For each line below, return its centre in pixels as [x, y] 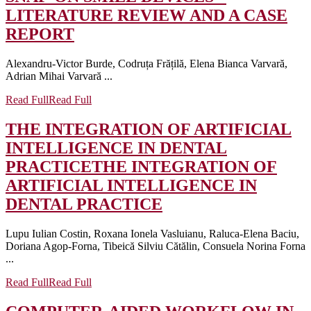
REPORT [40, 34]
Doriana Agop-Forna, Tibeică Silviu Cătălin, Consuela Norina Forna [155, 246]
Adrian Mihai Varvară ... [59, 76]
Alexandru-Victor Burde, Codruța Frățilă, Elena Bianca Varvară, [146, 64]
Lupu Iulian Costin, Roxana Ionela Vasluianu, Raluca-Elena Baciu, [152, 234]
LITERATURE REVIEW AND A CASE [146, 16]
